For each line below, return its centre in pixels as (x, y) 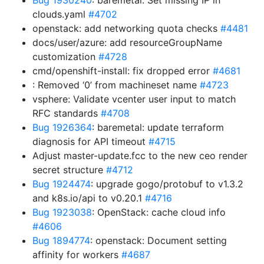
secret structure (69, 170)
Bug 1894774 (61, 240)
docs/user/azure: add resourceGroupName (127, 42)
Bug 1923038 (62, 212)
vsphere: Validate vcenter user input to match (134, 99)
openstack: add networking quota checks (126, 28)
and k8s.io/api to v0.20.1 (89, 198)
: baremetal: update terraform (158, 127)
